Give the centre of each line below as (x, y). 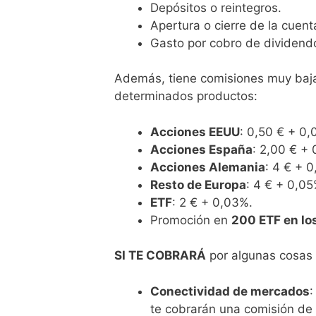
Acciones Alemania (208, 167)
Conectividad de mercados (230, 291)
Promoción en (191, 220)
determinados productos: (186, 96)
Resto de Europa (198, 184)
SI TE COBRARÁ (160, 256)
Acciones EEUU (195, 132)
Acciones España (201, 149)
